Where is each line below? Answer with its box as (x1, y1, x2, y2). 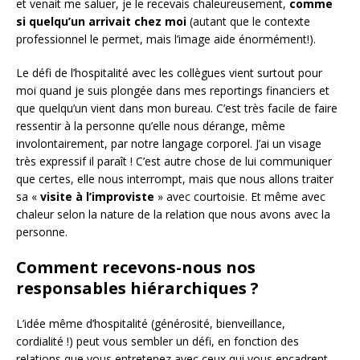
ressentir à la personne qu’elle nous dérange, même (16, 117, 285, 133)
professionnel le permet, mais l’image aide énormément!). (16, 31, 316, 47)
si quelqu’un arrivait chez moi (16, 13, 186, 29)
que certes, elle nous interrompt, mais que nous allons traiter (16, 170, 333, 186)
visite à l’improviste (40, 188, 154, 204)
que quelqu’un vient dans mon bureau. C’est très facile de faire (16, 100, 337, 116)
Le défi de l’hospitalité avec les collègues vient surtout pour (16, 64, 322, 80)
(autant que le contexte (186, 13, 310, 29)
